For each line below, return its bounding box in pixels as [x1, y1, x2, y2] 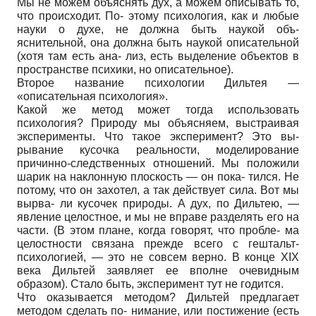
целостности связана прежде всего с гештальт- [17, 237, 299, 250]
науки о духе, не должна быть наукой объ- [17, 23, 299, 35]
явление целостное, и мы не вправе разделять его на [17, 210, 299, 223]
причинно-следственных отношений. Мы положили [17, 157, 299, 169]
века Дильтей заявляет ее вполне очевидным [17, 264, 299, 276]
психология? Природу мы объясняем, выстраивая [17, 116, 299, 129]
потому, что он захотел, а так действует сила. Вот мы [17, 183, 299, 196]
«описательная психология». [17, 90, 168, 102]
